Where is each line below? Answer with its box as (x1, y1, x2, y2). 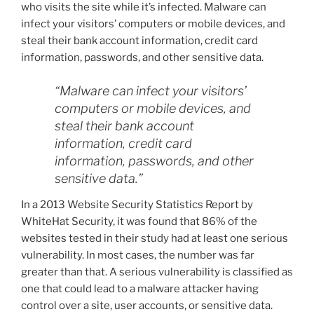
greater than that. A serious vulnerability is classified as (21, 266, 293, 279)
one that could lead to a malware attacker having (21, 282, 259, 296)
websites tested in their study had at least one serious (21, 232, 288, 245)
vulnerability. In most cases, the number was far (21, 249, 254, 262)
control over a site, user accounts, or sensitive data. (21, 299, 273, 313)
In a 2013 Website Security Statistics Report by (21, 198, 253, 212)
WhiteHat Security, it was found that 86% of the (21, 215, 257, 228)
